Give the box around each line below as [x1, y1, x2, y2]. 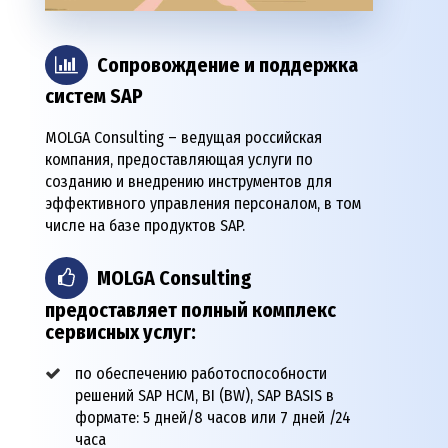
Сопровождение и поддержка [97, 53, 358, 78]
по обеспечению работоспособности [75, 364, 327, 384]
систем [45, 84, 110, 109]
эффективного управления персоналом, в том [45, 194, 361, 214]
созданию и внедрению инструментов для [45, 172, 332, 192]
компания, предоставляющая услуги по [45, 150, 313, 170]
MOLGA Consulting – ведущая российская [45, 128, 322, 148]
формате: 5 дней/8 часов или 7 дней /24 [75, 408, 351, 428]
